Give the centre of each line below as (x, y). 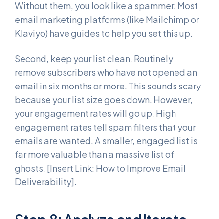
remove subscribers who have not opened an (106, 72)
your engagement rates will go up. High (95, 113)
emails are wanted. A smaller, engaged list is (106, 140)
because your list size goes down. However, (104, 99)
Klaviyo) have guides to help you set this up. (104, 33)
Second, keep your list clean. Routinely (94, 58)
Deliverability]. (46, 181)
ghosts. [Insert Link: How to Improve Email (100, 168)
